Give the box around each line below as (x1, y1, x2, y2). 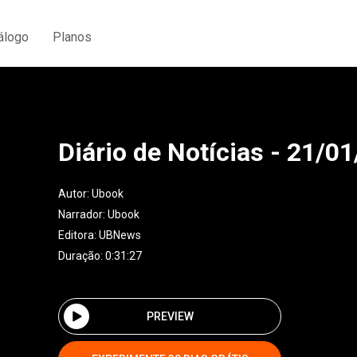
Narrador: (58, 208, 108, 221)
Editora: (58, 229, 99, 241)
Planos (53, 29, 92, 45)
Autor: (58, 187, 92, 200)
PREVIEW (146, 309, 194, 323)
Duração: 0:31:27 (58, 249, 142, 262)
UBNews (99, 229, 141, 241)
